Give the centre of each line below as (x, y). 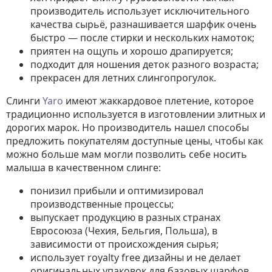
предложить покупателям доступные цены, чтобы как (134, 141)
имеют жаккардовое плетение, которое (160, 101)
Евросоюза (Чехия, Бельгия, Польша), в (124, 231)
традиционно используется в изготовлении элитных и (136, 114)
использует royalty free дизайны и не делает (136, 257)
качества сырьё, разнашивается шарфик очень (144, 24)
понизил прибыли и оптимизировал (117, 191)
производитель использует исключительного (140, 11)
